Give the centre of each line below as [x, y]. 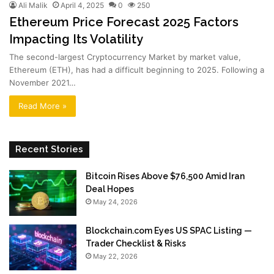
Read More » [43, 106]
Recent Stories [49, 150]
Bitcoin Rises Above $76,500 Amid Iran [165, 176]
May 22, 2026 [115, 257]
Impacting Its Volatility [76, 39]
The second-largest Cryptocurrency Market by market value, [125, 57]
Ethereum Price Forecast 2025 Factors [124, 22]
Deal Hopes [110, 189]
